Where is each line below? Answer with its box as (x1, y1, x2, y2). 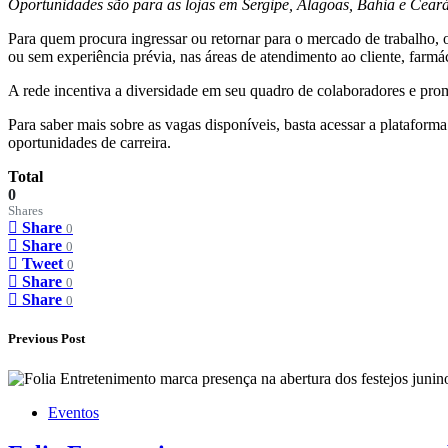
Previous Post (8, 331, 85, 347)
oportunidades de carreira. (8, 134, 171, 152)
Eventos (48, 403, 99, 421)
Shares (8, 204, 43, 219)
